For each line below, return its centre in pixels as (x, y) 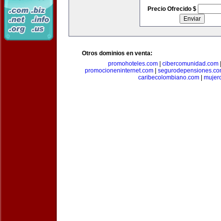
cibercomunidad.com (190, 64)
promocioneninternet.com (119, 71)
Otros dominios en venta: (117, 53)
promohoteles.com (133, 64)
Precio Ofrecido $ (172, 9)
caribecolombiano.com (168, 77)
